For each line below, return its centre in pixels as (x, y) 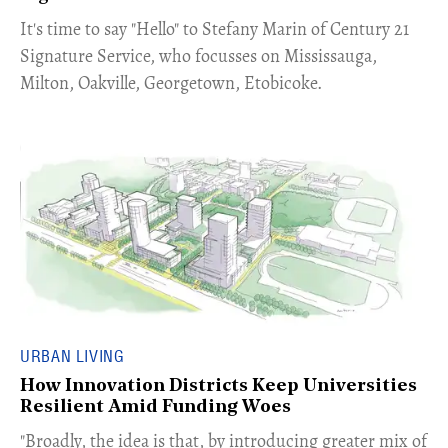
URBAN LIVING (72, 356)
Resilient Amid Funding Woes (155, 407)
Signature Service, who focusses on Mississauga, (198, 56)
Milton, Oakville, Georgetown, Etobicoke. (171, 83)
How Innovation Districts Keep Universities (218, 386)
